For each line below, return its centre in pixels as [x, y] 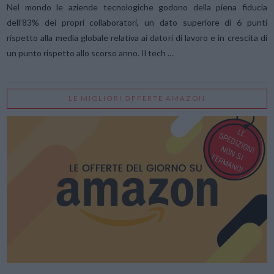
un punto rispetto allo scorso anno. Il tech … [91, 53]
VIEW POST [137, 210]
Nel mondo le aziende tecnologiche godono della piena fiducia [137, 7]
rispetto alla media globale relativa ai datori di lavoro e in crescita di [137, 37]
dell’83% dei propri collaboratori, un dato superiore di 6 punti [137, 22]
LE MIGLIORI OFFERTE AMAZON [137, 98]
